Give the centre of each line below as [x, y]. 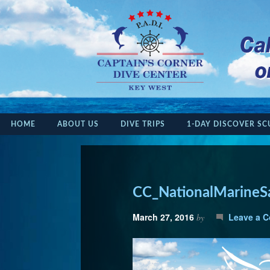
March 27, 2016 [164, 217]
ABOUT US [78, 124]
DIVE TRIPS [143, 124]
